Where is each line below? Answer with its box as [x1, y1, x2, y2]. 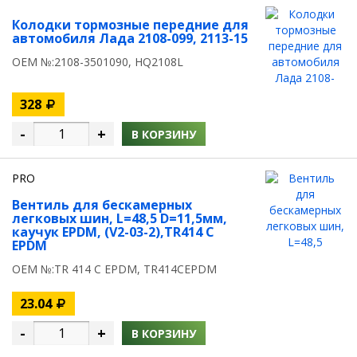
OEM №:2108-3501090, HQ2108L [12, 54, 183, 69]
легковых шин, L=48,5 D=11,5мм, [12, 210, 227, 227]
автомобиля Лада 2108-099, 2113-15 [12, 29, 248, 47]
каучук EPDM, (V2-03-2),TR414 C [12, 223, 214, 241]
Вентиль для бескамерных [12, 196, 192, 214]
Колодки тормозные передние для [12, 16, 249, 33]
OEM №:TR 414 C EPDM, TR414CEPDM [12, 261, 217, 277]
